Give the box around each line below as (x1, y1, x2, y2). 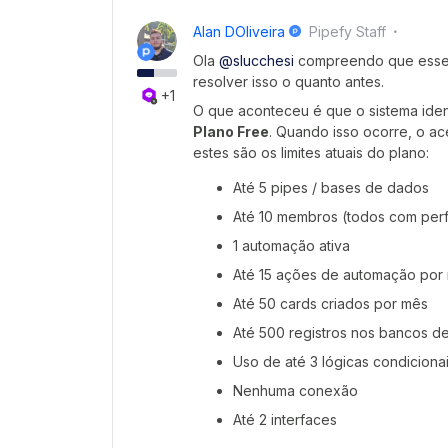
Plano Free (193, 123, 269, 140)
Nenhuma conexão (233, 382, 358, 399)
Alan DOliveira (193, 23, 285, 40)
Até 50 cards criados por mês (233, 295, 428, 312)
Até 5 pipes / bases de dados (233, 179, 429, 196)
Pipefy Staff (309, 23, 387, 40)
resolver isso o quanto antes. (193, 73, 384, 90)
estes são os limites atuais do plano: (193, 144, 429, 161)
